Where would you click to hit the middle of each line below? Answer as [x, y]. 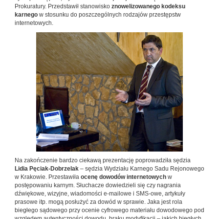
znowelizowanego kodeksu [148, 7]
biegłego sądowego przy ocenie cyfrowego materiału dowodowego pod [109, 210]
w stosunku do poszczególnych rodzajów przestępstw [109, 15]
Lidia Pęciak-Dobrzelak [47, 169]
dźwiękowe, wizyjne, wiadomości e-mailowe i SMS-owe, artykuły [100, 194]
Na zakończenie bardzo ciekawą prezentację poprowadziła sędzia [103, 161]
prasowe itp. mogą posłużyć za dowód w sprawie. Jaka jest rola [99, 202]
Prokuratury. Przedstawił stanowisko [63, 7]
